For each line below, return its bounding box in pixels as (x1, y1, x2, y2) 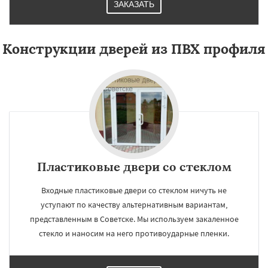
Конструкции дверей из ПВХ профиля (2, 40, 266, 57)
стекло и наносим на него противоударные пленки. (39, 228, 229, 239)
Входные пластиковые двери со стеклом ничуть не (41, 185, 227, 196)
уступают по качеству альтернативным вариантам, (41, 199, 227, 210)
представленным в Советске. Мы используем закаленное (29, 214, 239, 224)
